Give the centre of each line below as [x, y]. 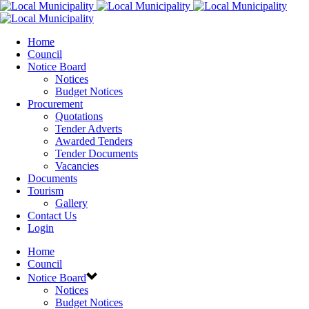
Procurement [55, 104]
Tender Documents [97, 153]
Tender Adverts [89, 129]
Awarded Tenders [94, 141]
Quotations [79, 116]
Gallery [71, 203]
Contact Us [52, 216]
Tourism [46, 191]
